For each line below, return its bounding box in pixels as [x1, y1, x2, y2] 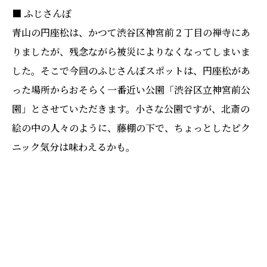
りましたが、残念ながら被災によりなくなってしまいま [12, 44, 250, 58]
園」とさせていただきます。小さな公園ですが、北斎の [12, 101, 250, 116]
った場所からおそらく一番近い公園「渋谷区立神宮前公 [12, 82, 250, 97]
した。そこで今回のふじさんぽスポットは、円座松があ [12, 63, 250, 77]
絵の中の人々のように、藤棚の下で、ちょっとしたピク [12, 120, 250, 135]
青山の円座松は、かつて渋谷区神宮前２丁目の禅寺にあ [12, 25, 250, 39]
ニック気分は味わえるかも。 [12, 139, 135, 154]
